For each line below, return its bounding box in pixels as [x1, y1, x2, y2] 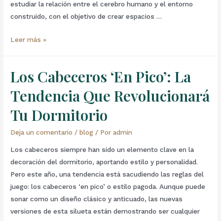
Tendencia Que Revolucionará [10, 85, 210, 106]
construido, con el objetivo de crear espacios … [10, 12, 162, 20]
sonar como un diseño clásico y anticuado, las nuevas [10, 195, 183, 203]
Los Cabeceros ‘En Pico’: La [10, 66, 191, 86]
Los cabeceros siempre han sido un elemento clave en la [10, 146, 194, 154]
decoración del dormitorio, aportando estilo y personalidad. [10, 158, 198, 166]
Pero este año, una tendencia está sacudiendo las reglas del [10, 170, 204, 179]
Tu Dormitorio [10, 105, 108, 125]
